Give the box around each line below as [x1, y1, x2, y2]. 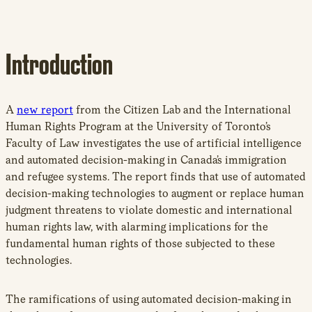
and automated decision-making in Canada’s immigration [6, 153, 287, 166]
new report [17, 102, 73, 116]
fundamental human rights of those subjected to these [6, 236, 275, 250]
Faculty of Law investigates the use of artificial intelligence [6, 136, 302, 150]
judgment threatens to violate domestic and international [6, 203, 292, 217]
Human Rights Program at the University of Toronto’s [6, 119, 271, 133]
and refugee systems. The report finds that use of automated [6, 169, 306, 183]
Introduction [6, 45, 113, 82]
